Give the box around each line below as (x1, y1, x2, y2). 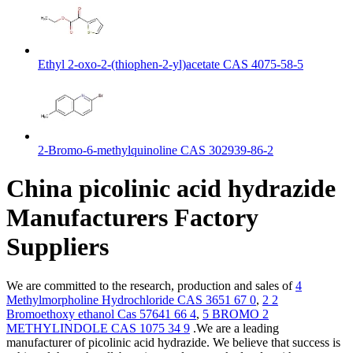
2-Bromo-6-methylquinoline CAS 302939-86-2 (38, 143, 273, 157)
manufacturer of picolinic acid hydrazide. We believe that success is (6, 335, 340, 349)
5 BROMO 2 (203, 307, 269, 321)
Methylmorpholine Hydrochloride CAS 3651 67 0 (6, 292, 256, 307)
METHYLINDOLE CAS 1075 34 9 (6, 321, 190, 335)
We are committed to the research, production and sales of (6, 278, 295, 292)
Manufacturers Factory (6, 203, 258, 232)
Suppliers (6, 232, 109, 262)
